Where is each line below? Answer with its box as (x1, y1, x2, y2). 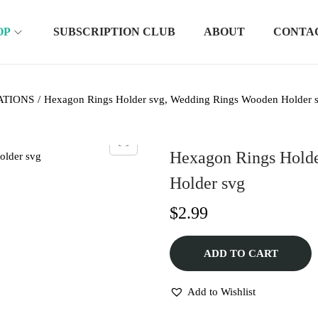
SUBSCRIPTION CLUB (53, 26, 175, 38)
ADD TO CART (203, 248, 278, 259)
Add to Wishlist (187, 286, 256, 297)
